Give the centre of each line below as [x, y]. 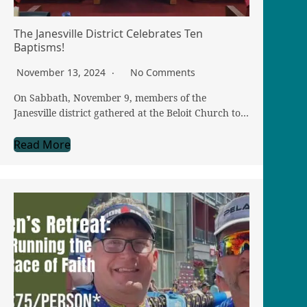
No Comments [163, 73]
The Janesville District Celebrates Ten [108, 34]
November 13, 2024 [62, 73]
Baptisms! [39, 48]
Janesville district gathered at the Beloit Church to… [131, 113]
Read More [42, 145]
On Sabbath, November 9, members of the [110, 98]
